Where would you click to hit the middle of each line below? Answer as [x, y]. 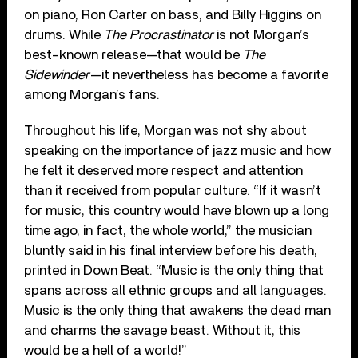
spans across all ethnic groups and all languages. [176, 290]
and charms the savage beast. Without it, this [163, 330]
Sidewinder [57, 74]
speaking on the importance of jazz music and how [178, 150]
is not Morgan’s [262, 34]
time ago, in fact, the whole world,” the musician [168, 230]
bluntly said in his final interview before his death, [171, 250]
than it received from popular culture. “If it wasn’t [173, 190]
